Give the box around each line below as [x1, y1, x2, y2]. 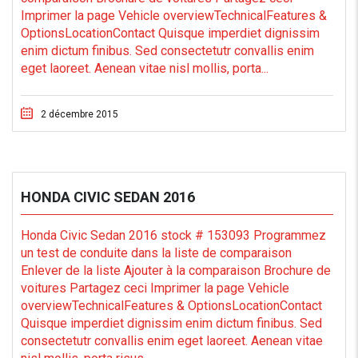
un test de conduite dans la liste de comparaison [21, 245, 292, 261]
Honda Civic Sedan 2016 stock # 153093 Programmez [21, 228, 326, 243]
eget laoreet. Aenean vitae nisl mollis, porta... [21, 61, 268, 76]
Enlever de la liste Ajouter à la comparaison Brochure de [21, 263, 331, 278]
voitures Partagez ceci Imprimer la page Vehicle [21, 280, 289, 296]
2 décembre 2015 [41, 109, 118, 120]
